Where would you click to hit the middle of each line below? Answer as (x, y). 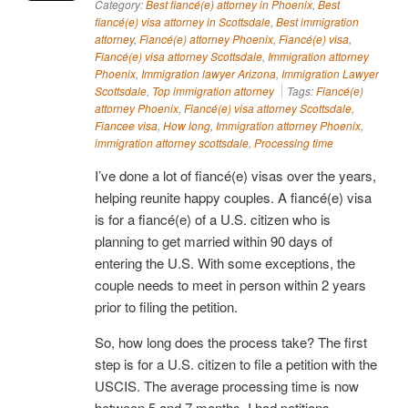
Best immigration (317, 21)
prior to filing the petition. (166, 306)
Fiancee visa (126, 125)
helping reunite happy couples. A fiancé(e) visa (233, 197)
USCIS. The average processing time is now (227, 385)
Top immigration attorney (213, 90)
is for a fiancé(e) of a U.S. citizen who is (213, 219)
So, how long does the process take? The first (231, 342)
